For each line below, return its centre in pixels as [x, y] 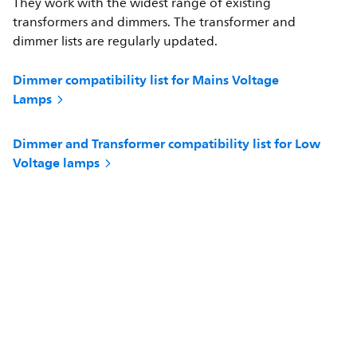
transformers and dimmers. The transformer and [155, 22]
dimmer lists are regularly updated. [116, 41]
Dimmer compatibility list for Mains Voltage [146, 79]
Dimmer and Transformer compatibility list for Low [167, 143]
